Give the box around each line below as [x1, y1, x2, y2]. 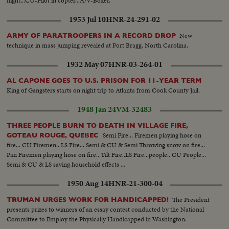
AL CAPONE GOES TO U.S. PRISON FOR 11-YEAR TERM [7, 77, 202, 85]
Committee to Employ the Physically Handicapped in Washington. [7, 214, 187, 224]
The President [172, 195, 210, 205]
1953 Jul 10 [69, 14, 106, 26]
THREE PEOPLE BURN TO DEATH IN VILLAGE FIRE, [7, 122, 189, 130]
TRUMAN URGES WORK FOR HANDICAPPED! [7, 196, 169, 204]
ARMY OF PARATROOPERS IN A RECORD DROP [7, 32, 176, 40]
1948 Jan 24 [77, 104, 116, 116]
